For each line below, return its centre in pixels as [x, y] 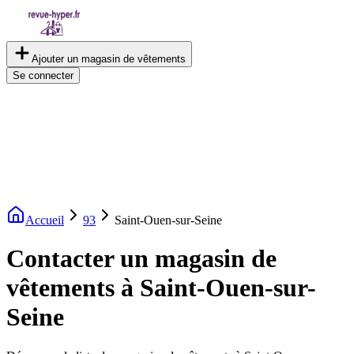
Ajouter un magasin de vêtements [109, 59]
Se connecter [43, 75]
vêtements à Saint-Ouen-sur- [161, 288]
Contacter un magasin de [141, 259]
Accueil [45, 220]
